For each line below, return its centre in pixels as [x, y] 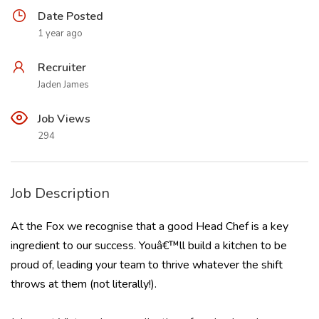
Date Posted [70, 16]
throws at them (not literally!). [84, 284]
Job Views [64, 119]
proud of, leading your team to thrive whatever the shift [147, 265]
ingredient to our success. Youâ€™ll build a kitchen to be [149, 246]
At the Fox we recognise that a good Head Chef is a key [150, 226]
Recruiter [62, 68]
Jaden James [63, 85]
